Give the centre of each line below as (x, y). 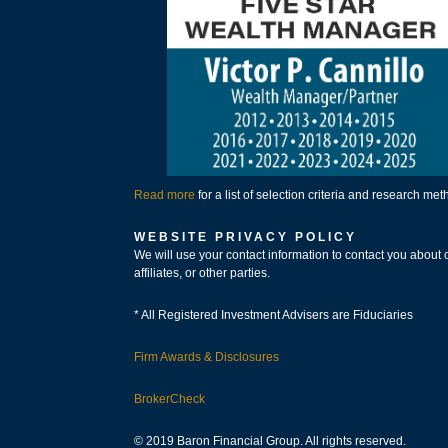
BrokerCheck (170, 399)
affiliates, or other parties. (202, 273)
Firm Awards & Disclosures (207, 357)
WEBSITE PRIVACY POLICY (246, 237)
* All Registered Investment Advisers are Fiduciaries (274, 315)
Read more (165, 195)
